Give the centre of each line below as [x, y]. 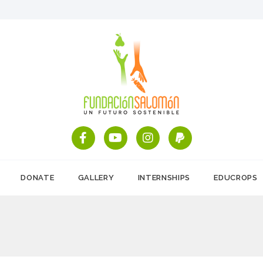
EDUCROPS [236, 177]
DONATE [38, 177]
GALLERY [96, 177]
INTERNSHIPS [164, 177]
